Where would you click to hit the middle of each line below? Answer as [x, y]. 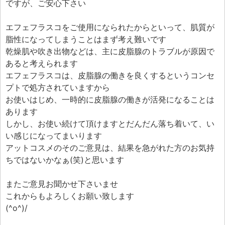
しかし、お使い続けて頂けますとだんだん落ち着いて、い [110, 124]
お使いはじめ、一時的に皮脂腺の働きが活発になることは [110, 99]
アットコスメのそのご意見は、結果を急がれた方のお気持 [110, 148]
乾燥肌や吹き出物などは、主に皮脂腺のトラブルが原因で [110, 51]
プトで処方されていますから [58, 87]
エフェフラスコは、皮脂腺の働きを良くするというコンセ [110, 75]
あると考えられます [42, 63]
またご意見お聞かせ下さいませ [62, 184]
